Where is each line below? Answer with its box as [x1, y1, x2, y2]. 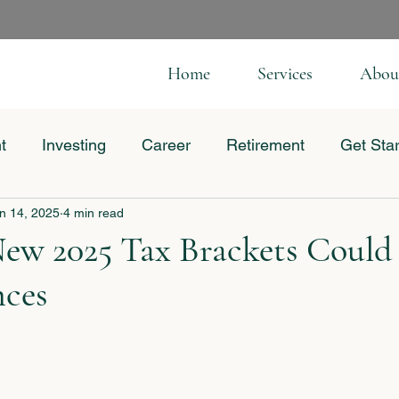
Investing [42, 134, 106, 154]
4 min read [63, 205, 124, 220]
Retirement [226, 134, 305, 154]
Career [142, 134, 191, 154]
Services [256, 63, 313, 85]
